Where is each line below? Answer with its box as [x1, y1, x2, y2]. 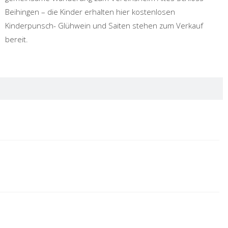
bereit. [5, 34, 28, 44]
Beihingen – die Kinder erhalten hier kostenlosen [5, 7, 175, 17]
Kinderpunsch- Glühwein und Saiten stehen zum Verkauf [5, 20, 203, 31]
